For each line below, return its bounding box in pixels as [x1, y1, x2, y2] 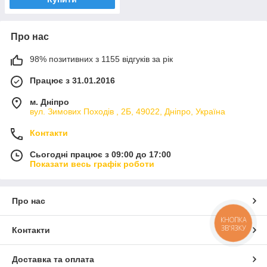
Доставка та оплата [12, 254, 94, 264]
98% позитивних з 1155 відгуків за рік [30, 54, 173, 64]
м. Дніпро [30, 97, 69, 107]
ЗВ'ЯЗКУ [221, 223, 246, 232]
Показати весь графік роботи [30, 159, 154, 169]
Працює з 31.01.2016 [30, 75, 115, 85]
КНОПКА [221, 215, 247, 225]
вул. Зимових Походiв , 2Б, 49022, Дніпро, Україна [30, 106, 225, 116]
